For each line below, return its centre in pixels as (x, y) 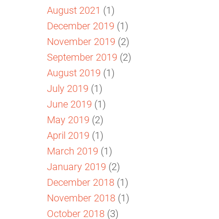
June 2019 (69, 103)
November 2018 (81, 197)
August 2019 (74, 72)
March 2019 (73, 150)
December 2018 (81, 182)
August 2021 (74, 10)
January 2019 (77, 166)
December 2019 (81, 25)
